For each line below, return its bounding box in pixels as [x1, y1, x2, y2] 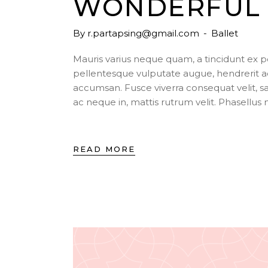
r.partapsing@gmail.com [87, 28, 199, 39]
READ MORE [73, 144, 135, 154]
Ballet [211, 28, 238, 39]
